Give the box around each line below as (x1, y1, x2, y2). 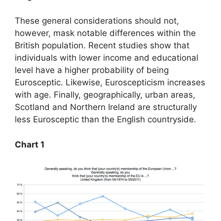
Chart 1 (15, 139, 44, 149)
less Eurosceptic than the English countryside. (15, 114, 196, 124)
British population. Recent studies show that (15, 40, 189, 50)
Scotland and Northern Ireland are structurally (15, 102, 197, 112)
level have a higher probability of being (15, 65, 169, 75)
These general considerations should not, (15, 16, 179, 26)
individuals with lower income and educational (15, 53, 198, 63)
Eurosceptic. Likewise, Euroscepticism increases (15, 77, 205, 87)
